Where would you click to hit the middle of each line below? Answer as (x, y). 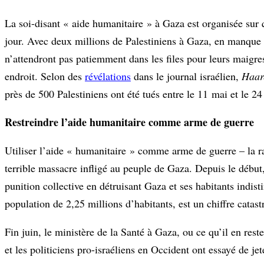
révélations (108, 76)
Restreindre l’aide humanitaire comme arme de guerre (129, 122)
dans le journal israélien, (185, 76)
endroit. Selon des (43, 76)
